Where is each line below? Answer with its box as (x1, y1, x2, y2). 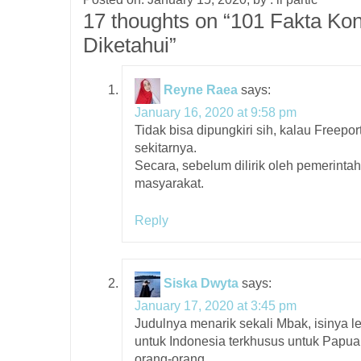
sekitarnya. (135, 140, 197, 155)
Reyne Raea (164, 83, 238, 98)
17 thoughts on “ (83, 8, 230, 33)
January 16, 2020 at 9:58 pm (135, 105, 297, 119)
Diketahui (83, 32, 169, 57)
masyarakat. (135, 176, 204, 190)
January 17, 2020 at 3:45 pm (135, 298, 297, 313)
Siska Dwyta (164, 276, 239, 291)
